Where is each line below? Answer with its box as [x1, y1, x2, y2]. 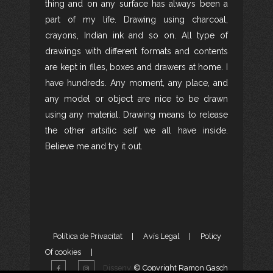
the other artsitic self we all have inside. [45, 126, 228, 135]
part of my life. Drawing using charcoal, [45, 15, 228, 24]
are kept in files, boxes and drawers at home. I [45, 62, 228, 72]
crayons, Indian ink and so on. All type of [45, 30, 228, 40]
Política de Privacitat [52, 232, 122, 241]
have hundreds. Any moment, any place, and [45, 78, 228, 88]
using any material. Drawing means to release [45, 110, 228, 119]
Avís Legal [143, 232, 180, 241]
